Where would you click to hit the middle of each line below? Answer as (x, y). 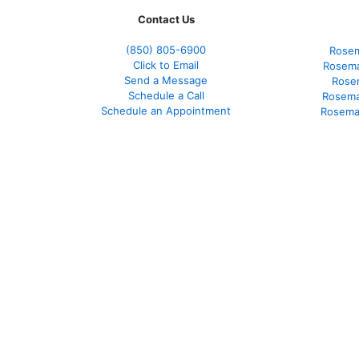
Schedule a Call (166, 95)
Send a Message (166, 80)
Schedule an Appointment (166, 110)
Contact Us (166, 19)
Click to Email (166, 65)
